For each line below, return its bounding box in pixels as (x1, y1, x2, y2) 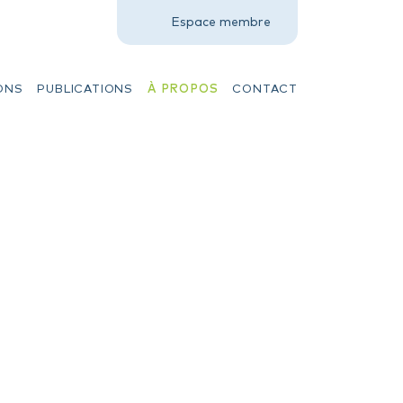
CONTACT (232, 80, 298, 95)
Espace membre (171, 13, 271, 29)
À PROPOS (147, 80, 219, 95)
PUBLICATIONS (37, 80, 133, 95)
